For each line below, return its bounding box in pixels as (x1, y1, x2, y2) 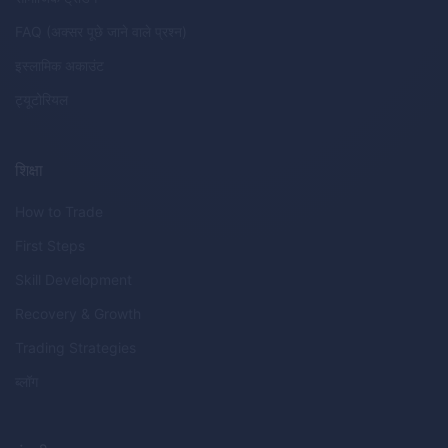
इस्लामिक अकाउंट (15, 57, 104, 74)
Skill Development (15, 271, 132, 288)
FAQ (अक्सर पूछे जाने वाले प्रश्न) (15, 23, 187, 40)
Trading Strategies (15, 339, 136, 356)
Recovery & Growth (15, 305, 141, 322)
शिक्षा (15, 160, 43, 180)
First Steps (15, 237, 85, 254)
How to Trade (15, 203, 103, 220)
